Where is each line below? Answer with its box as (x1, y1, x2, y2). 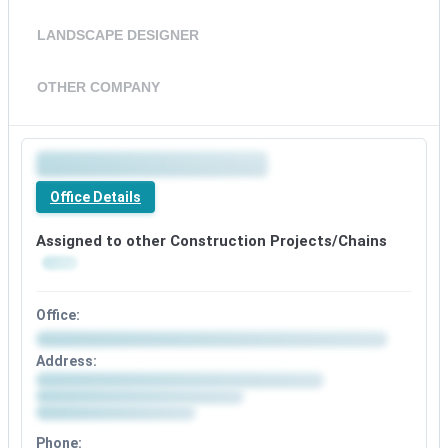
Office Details (50, 189, 141, 206)
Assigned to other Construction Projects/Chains (36, 232, 387, 251)
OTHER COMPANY (37, 79, 160, 96)
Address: (36, 353, 97, 370)
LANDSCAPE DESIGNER (37, 27, 199, 44)
